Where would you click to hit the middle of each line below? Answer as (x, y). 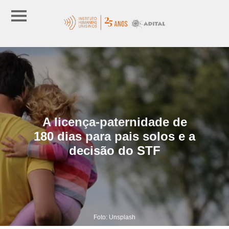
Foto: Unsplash (114, 217)
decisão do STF (114, 150)
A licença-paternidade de (114, 122)
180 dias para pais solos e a (114, 136)
